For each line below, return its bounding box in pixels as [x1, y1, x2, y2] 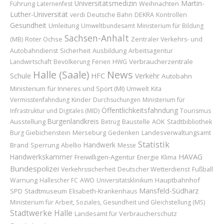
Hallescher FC [39, 176, 78, 184]
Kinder [71, 95, 91, 104]
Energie [137, 153, 159, 161]
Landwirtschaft [10, 57, 51, 66]
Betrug [101, 117, 120, 126]
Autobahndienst [10, 46, 58, 55]
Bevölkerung [53, 57, 90, 66]
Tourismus [180, 106, 211, 115]
